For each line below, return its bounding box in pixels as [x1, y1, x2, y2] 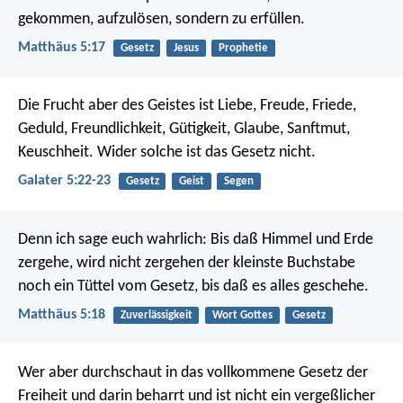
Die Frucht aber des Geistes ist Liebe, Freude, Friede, [18, 97, 356, 115]
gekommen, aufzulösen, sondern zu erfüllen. [18, 10, 305, 28]
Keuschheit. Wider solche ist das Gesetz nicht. [18, 144, 316, 162]
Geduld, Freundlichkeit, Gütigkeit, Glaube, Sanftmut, [18, 121, 350, 139]
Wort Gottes [211, 309, 273, 321]
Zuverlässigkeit [120, 309, 193, 321]
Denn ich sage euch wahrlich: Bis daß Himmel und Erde [18, 230, 373, 248]
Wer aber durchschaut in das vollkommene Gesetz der [18, 364, 368, 382]
